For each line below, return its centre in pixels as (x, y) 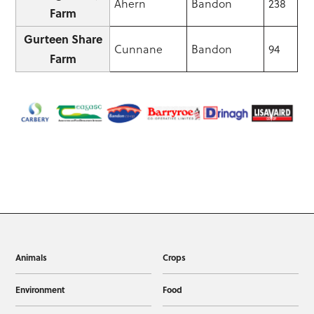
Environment (41, 289)
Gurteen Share (63, 39)
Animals (32, 257)
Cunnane (139, 49)
